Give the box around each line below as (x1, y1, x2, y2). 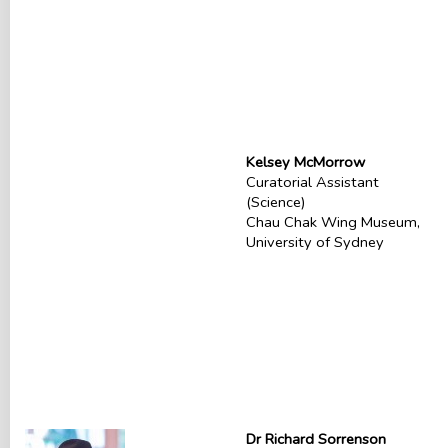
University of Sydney (245, 232, 384, 252)
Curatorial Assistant (245, 172, 379, 192)
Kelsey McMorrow (245, 152, 365, 172)
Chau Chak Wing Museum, (245, 212, 420, 232)
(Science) (245, 192, 306, 212)
